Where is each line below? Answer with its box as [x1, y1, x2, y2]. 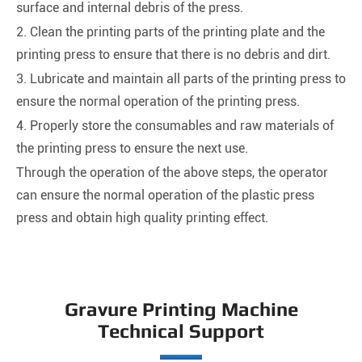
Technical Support [98, 320, 264, 343]
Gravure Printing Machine [64, 298, 298, 321]
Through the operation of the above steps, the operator [16, 165, 328, 181]
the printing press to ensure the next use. [16, 141, 248, 157]
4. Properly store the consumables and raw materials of [16, 118, 334, 134]
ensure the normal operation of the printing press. [16, 94, 300, 110]
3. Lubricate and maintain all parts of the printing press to [16, 71, 346, 87]
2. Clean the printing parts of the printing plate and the [16, 24, 325, 40]
